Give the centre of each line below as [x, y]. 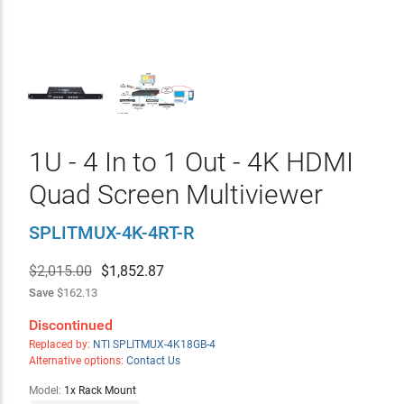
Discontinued [70, 325]
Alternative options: [77, 361]
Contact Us [153, 361]
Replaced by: [60, 344]
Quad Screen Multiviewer [175, 194]
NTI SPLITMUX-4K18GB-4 [154, 344]
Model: [46, 390]
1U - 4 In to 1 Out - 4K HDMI [191, 162]
